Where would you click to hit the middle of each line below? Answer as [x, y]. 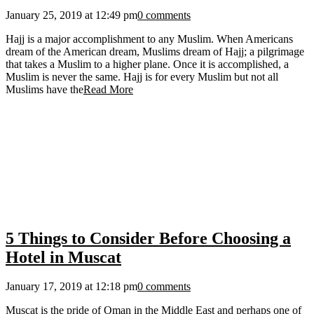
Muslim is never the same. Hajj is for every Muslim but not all [142, 76]
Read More [108, 89]
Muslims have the [45, 89]
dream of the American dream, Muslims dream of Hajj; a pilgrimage [155, 51]
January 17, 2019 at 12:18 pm [71, 287]
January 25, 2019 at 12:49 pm [71, 15]
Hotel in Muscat [63, 257]
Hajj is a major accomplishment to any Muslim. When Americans [149, 39]
